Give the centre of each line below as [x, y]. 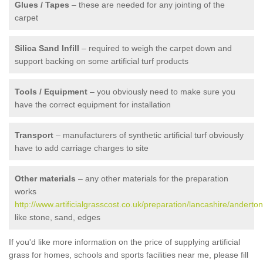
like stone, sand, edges [58, 217]
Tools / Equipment [51, 92]
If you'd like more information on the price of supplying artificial [124, 242]
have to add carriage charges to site [82, 148]
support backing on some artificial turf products [102, 61]
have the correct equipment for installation [93, 104]
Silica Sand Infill [47, 48]
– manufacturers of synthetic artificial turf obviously [149, 135]
